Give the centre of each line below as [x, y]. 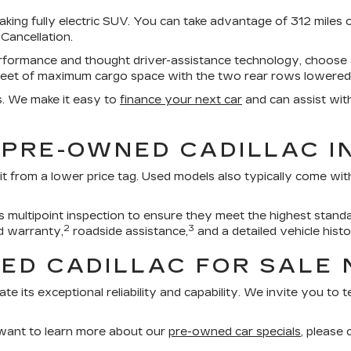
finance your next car [181, 100]
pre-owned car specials [235, 332]
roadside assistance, [129, 232]
